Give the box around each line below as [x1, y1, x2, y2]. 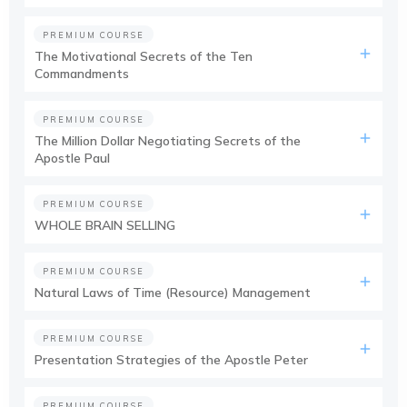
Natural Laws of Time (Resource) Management [35, 283, 311, 301]
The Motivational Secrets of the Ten [35, 47, 253, 65]
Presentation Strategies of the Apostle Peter [35, 351, 308, 368]
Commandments [35, 65, 129, 82]
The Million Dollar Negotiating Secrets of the [35, 132, 301, 149]
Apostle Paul [35, 149, 110, 166]
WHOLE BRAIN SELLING [35, 216, 175, 233]
